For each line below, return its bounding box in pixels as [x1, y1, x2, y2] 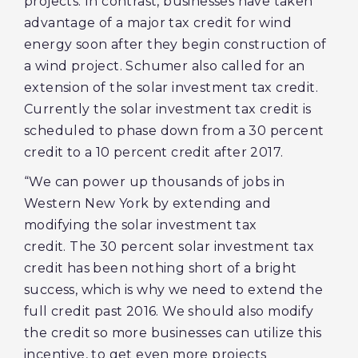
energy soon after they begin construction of [24, 37, 327, 52]
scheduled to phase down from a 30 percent [24, 123, 324, 138]
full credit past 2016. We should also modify [24, 304, 314, 319]
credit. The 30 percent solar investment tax [24, 239, 315, 254]
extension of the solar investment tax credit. [24, 80, 318, 95]
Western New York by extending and [24, 196, 272, 211]
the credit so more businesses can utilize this [24, 325, 322, 340]
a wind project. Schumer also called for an [24, 58, 305, 74]
